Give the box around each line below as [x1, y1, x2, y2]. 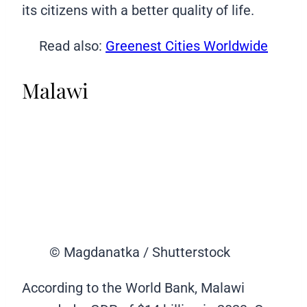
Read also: [39, 38, 106, 54]
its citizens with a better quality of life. [22, 2, 258, 19]
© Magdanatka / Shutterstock [49, 243, 230, 260]
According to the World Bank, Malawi [22, 279, 245, 296]
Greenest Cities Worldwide [106, 38, 268, 54]
